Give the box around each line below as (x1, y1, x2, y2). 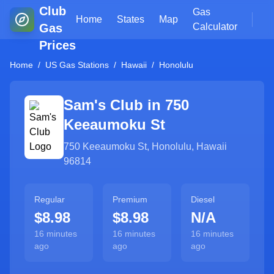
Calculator (193, 21, 237, 32)
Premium (113, 194, 147, 204)
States (117, 14, 144, 24)
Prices (39, 39, 76, 52)
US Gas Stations (45, 60, 109, 70)
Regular (34, 194, 65, 204)
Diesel (191, 194, 215, 204)
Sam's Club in (64, 97, 165, 113)
